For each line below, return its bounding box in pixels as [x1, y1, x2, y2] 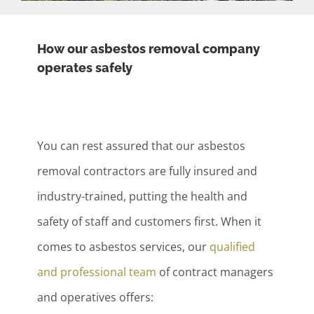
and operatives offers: [37, 289, 154, 306]
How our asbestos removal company [37, 41, 261, 57]
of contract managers [156, 264, 274, 280]
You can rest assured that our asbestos [37, 138, 246, 154]
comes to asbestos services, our [37, 239, 210, 255]
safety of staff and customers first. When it [37, 214, 262, 230]
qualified [210, 239, 256, 255]
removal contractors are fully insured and [37, 163, 258, 179]
